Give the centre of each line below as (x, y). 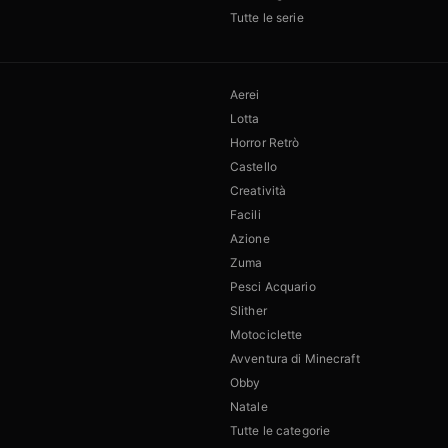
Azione (250, 239)
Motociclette (266, 335)
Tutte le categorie (280, 431)
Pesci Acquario (273, 287)
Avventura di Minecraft (295, 359)
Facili (245, 215)
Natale (249, 407)
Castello (253, 167)
